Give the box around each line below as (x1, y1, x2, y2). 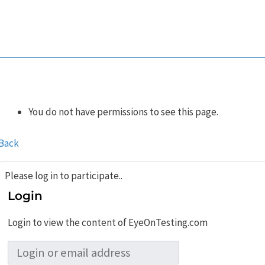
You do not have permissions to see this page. (28, 105, 219, 118)
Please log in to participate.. (5, 169, 123, 182)
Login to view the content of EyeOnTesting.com (8, 216, 208, 229)
